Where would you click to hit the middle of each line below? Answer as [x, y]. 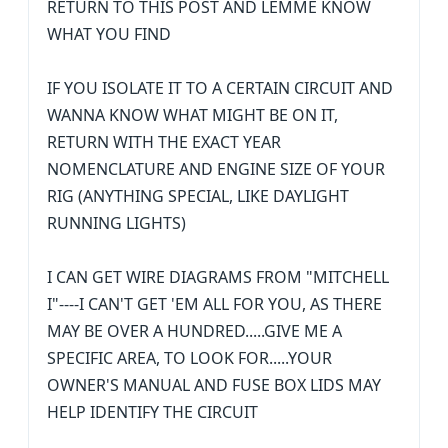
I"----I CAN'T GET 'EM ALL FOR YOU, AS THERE [214, 304]
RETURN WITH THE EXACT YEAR [164, 142]
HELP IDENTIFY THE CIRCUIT [152, 412]
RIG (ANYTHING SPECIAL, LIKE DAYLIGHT [198, 196]
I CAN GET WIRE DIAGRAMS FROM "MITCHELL [218, 277]
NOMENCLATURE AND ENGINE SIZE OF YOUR [216, 169]
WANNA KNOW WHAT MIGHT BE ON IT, [192, 115]
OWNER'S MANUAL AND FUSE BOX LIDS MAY [214, 385]
